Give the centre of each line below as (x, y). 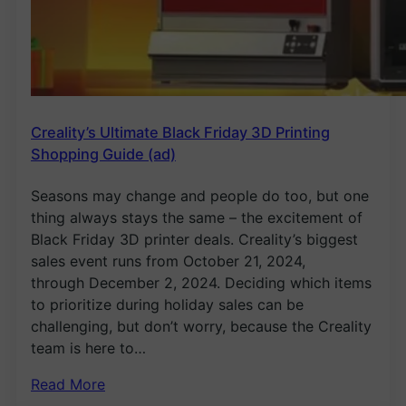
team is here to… (88, 348)
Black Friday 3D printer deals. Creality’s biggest (194, 239)
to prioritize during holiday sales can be (167, 304)
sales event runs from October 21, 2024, (168, 261)
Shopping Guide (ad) (103, 155)
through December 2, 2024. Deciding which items (201, 282)
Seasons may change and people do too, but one (200, 195)
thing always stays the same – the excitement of (197, 217)
